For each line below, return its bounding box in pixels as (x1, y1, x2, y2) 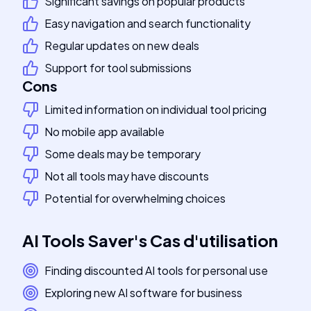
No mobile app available (44, 124, 165, 139)
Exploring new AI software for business (44, 285, 242, 300)
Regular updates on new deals (44, 38, 199, 53)
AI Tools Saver (22, 230, 134, 251)
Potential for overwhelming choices (44, 191, 226, 205)
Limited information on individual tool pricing (44, 102, 267, 117)
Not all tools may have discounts (44, 169, 209, 183)
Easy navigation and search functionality (44, 16, 251, 31)
